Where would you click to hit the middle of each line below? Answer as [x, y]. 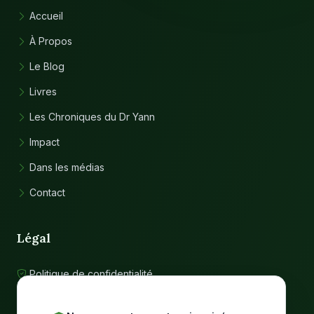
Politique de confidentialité [91, 274]
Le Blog [47, 66]
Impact [45, 142]
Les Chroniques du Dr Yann [92, 117]
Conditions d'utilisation [81, 299]
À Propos [51, 41]
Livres [43, 91]
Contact [47, 192]
